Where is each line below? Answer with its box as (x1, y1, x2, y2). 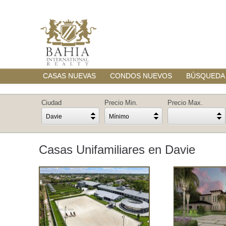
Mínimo (109, 113, 129, 120)
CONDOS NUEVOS (110, 72, 172, 80)
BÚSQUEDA (186, 72, 225, 80)
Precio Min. (104, 99, 138, 106)
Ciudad (41, 99, 62, 106)
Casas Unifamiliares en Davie (39, 143, 195, 156)
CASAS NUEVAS (43, 72, 96, 80)
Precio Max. (167, 99, 203, 106)
